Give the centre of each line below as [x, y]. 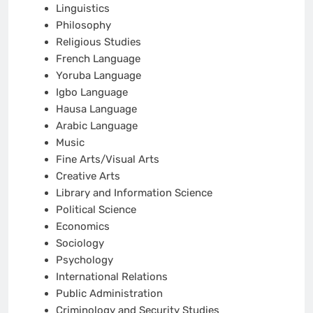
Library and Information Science [134, 192]
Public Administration [109, 293]
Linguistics [82, 8]
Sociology [80, 243]
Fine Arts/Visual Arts [107, 159]
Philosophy [83, 25]
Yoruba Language [98, 75]
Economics [82, 226]
